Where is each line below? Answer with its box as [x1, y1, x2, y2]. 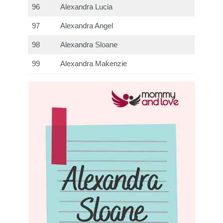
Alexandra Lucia [60, 3, 113, 11]
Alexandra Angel [60, 22, 113, 30]
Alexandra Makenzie [60, 60, 127, 68]
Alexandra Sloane [60, 41, 118, 49]
